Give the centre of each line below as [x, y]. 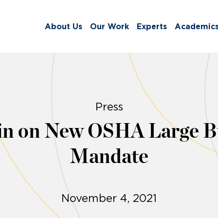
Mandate [109, 157]
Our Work [109, 27]
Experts [152, 27]
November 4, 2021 [109, 198]
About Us [64, 27]
